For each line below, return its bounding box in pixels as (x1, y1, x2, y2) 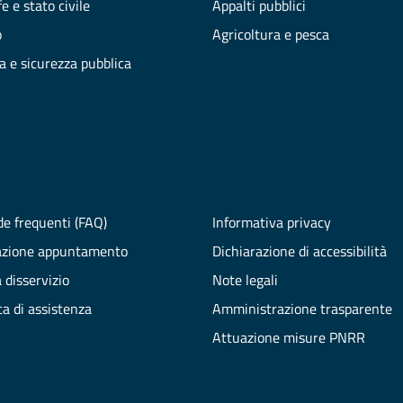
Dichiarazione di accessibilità (211, 240, 387, 263)
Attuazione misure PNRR (211, 327, 365, 349)
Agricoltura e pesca (212, 23, 329, 46)
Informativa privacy (211, 211, 331, 234)
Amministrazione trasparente (211, 298, 392, 320)
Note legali (211, 269, 278, 291)
